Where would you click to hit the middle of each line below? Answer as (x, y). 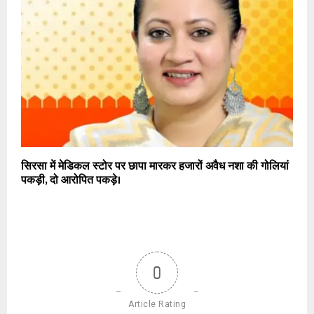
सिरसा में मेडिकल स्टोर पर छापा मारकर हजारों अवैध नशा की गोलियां (155, 166)
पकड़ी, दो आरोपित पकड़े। (71, 180)
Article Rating (157, 304)
